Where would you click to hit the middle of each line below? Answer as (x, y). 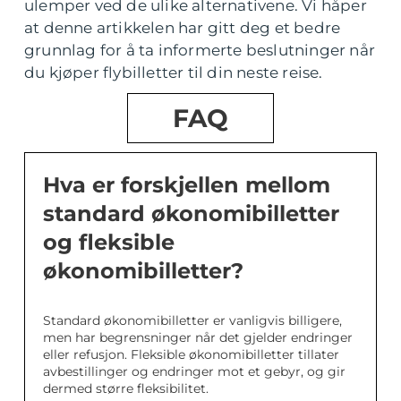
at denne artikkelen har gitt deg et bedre (183, 28)
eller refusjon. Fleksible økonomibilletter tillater (191, 354)
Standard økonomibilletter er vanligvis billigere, (192, 320)
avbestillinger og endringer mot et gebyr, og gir (194, 371)
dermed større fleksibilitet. (126, 388)
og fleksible (109, 242)
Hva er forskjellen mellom (187, 185)
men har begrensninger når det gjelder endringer (198, 337)
